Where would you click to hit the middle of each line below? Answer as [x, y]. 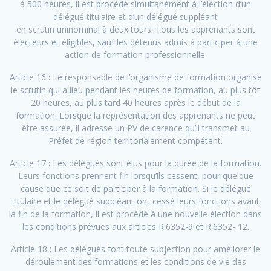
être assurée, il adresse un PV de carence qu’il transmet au [135, 128]
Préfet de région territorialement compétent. [135, 141]
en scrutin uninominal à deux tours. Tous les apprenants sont [135, 30]
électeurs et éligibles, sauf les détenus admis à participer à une [135, 42]
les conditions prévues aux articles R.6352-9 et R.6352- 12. [135, 227]
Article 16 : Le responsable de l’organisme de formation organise [135, 77]
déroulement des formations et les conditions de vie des [135, 262]
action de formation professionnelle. [135, 55]
